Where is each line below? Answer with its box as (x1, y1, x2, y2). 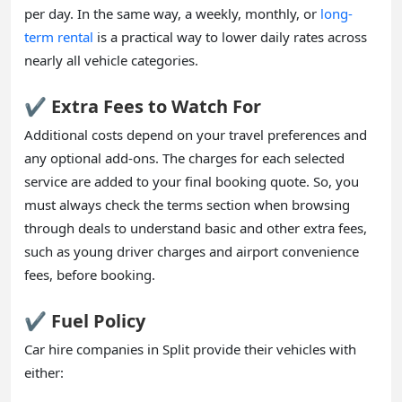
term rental (24, 27, 93, 46)
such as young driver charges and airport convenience (24, 241, 359, 260)
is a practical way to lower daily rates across (93, 27, 367, 46)
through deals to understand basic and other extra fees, (24, 218, 367, 237)
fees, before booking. (24, 265, 155, 284)
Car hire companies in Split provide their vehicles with (24, 339, 356, 358)
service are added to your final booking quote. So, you (24, 171, 359, 190)
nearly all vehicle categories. (24, 50, 198, 69)
